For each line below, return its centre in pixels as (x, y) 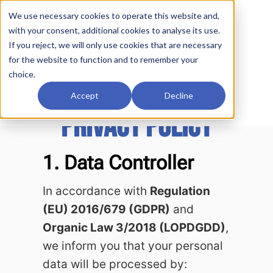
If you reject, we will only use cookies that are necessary (115, 45)
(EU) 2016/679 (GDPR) (106, 209)
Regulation (180, 191)
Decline (179, 96)
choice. (22, 74)
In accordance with (96, 191)
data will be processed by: (115, 264)
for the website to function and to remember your (103, 59)
